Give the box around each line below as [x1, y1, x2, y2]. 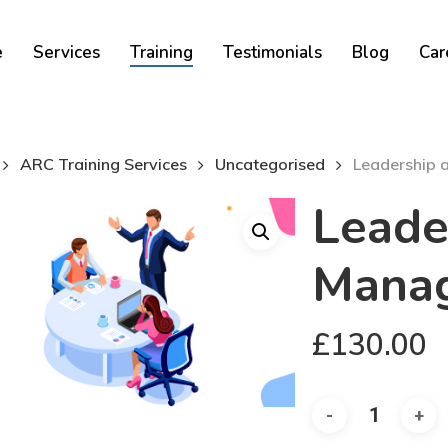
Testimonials [223, 40, 322, 64]
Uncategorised [215, 154, 326, 174]
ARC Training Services [20, 154, 188, 174]
